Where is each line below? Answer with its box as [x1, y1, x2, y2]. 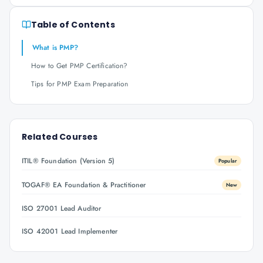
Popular [218, 157, 237, 164]
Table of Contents [31, 19, 115, 31]
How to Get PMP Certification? [31, 60, 128, 71]
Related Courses [22, 131, 98, 143]
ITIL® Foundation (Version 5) [22, 156, 115, 166]
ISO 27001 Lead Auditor [22, 203, 102, 214]
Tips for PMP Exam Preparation [31, 79, 129, 89]
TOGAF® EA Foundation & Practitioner [22, 180, 146, 190]
